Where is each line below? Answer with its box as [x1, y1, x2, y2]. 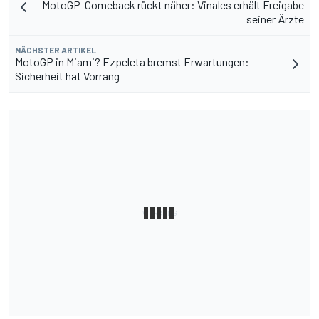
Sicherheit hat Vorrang [15, 69, 120, 83]
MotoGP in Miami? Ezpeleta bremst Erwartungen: [15, 55, 249, 69]
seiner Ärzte [246, 12, 304, 26]
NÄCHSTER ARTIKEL [15, 45, 96, 56]
